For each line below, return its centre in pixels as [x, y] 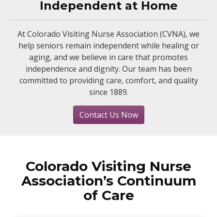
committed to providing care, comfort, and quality [108, 80]
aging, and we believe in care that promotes [108, 57]
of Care [108, 195]
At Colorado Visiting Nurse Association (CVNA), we [108, 34]
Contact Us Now [108, 115]
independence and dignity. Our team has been [108, 69]
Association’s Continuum [108, 181]
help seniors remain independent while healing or [108, 46]
